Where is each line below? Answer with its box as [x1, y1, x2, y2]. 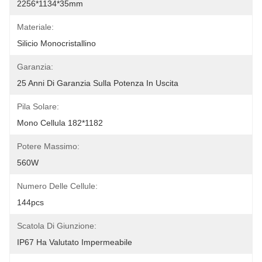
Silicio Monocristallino [17, 39, 96, 48]
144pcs [17, 198, 44, 207]
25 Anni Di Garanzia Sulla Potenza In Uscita [17, 78, 178, 88]
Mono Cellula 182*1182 [17, 118, 103, 127]
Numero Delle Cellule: [17, 181, 98, 191]
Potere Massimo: [17, 142, 80, 151]
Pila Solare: [17, 102, 59, 111]
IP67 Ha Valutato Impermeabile [17, 237, 132, 247]
